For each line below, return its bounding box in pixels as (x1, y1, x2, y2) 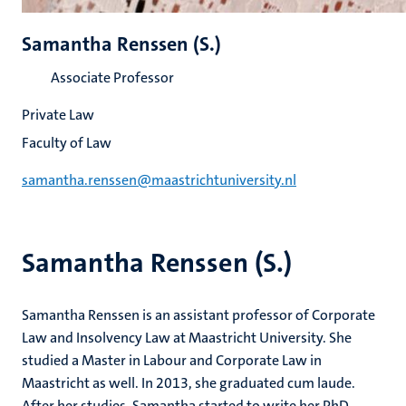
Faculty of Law (22, 133, 111, 152)
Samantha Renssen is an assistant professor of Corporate (22, 305, 375, 324)
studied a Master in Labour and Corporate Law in (22, 351, 322, 370)
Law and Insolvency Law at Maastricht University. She (22, 328, 352, 347)
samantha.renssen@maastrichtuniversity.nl (22, 170, 296, 189)
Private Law (22, 105, 94, 124)
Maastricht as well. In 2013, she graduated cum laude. (22, 373, 355, 392)
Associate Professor (51, 68, 174, 87)
